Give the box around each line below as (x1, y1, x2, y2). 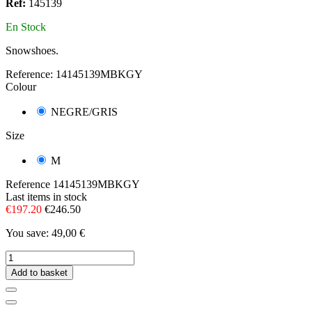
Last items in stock (6, 191, 87, 203)
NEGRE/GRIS (51, 106, 118, 118)
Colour (6, 81, 36, 93)
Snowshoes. (6, 45, 58, 57)
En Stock (6, 21, 46, 33)
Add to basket (11, 267, 68, 279)
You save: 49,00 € (6, 227, 85, 240)
